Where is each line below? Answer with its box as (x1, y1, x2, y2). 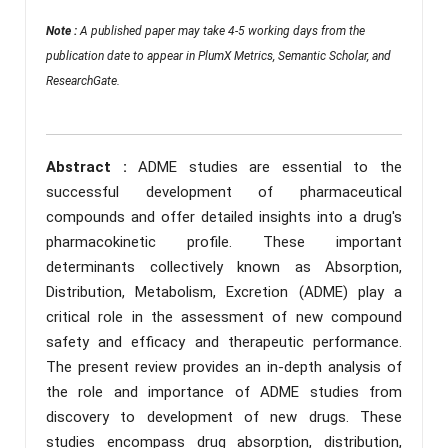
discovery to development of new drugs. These (46, 407, 402, 426)
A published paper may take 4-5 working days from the (80, 23, 365, 38)
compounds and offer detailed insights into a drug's (46, 207, 402, 226)
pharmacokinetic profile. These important (46, 232, 402, 251)
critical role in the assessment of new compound (46, 307, 402, 326)
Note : (46, 23, 80, 38)
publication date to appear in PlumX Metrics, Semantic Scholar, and (46, 48, 391, 63)
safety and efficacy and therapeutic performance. (46, 332, 402, 351)
